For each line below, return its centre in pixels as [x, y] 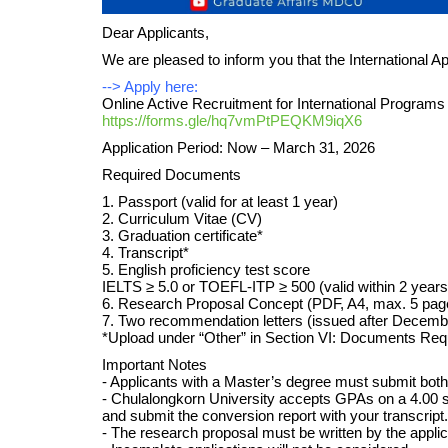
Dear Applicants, [155, 33]
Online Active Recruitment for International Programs [273, 104]
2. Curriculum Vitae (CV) [182, 219]
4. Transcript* [145, 253]
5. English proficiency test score [206, 270]
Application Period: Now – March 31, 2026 [238, 148]
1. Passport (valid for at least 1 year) [220, 202]
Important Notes [154, 365]
